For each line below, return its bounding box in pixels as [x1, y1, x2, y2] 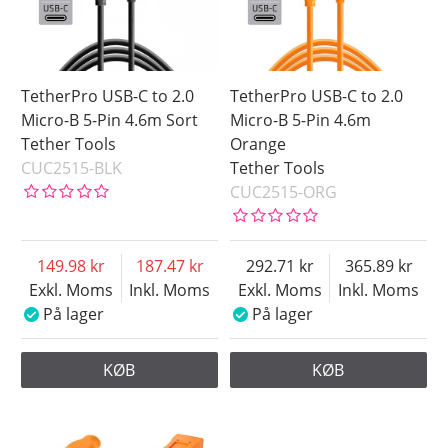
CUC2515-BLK [21, 156, 123, 179]
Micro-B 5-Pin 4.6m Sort [21, 108, 199, 131]
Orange [230, 132, 287, 155]
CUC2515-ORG [230, 180, 338, 203]
